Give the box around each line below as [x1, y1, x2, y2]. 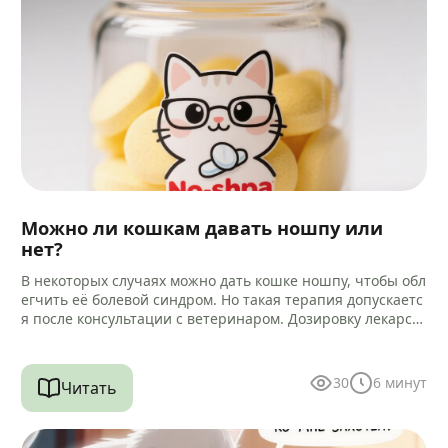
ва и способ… [21, 328, 113, 348]
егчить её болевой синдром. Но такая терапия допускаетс [21, 290, 424, 310]
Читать [61, 376, 118, 399]
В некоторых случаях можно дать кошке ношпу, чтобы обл [21, 271, 427, 291]
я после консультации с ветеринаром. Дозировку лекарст [21, 309, 420, 329]
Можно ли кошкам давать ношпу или [21, 215, 384, 241]
